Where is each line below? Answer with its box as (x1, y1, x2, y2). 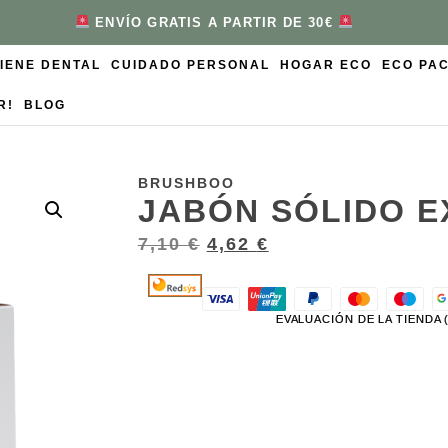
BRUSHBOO (137, 174, 235, 191)
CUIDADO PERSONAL (110, 57, 270, 72)
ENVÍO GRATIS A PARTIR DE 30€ (89, 14, 338, 30)
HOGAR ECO (279, 57, 372, 72)
